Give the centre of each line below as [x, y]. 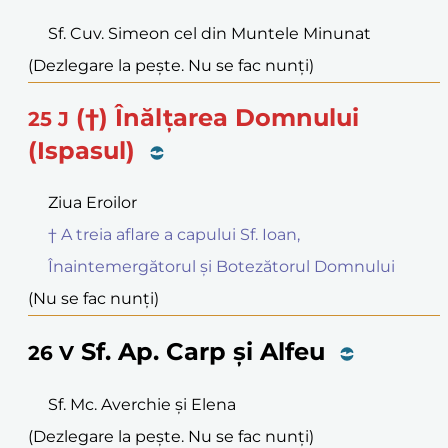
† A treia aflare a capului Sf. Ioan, [174, 235]
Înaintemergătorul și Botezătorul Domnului [221, 267]
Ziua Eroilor [92, 203]
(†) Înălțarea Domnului [217, 118]
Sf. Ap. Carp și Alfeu [203, 352]
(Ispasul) [81, 151]
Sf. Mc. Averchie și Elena [142, 405]
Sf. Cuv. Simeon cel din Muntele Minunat [209, 33]
